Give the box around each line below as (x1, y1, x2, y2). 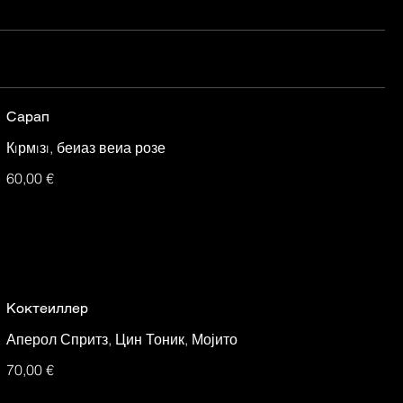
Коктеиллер (5, 299, 88, 317)
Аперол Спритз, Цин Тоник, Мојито (5, 329, 237, 348)
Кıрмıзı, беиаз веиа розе (5, 138, 166, 157)
